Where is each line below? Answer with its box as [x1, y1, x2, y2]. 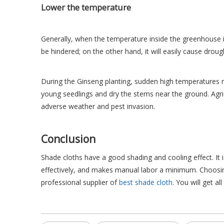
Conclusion [41, 132, 95, 146]
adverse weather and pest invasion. [41, 101, 155, 111]
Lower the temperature [41, 2, 131, 13]
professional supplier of [41, 177, 119, 187]
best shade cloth [119, 177, 172, 187]
